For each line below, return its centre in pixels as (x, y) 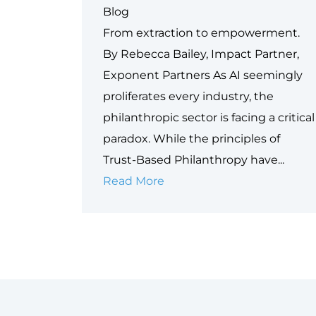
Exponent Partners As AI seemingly (203, 75)
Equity (182, 286)
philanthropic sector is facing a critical (209, 118)
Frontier (186, 308)
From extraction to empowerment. (201, 33)
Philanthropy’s (204, 244)
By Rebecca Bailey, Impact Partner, (201, 54)
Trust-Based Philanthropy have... (194, 160)
